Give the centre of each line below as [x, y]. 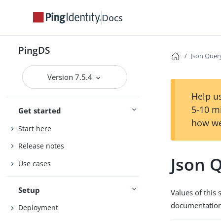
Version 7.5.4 [71, 77]
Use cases [35, 163]
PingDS [34, 50]
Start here [35, 128]
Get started [40, 110]
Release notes [41, 146]
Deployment [38, 208]
